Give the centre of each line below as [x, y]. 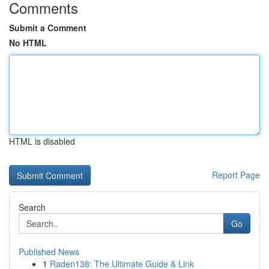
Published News [49, 252]
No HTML [28, 43]
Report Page [236, 175]
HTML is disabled [42, 141]
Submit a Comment [48, 28]
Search [32, 207]
